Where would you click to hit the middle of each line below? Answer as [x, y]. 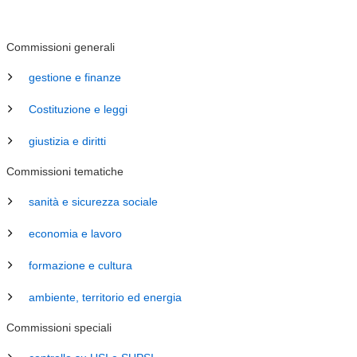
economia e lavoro [75, 233]
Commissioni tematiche [65, 171]
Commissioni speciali [59, 328]
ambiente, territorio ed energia [105, 297]
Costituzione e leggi [78, 109]
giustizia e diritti [67, 141]
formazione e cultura [80, 265]
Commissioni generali [61, 47]
